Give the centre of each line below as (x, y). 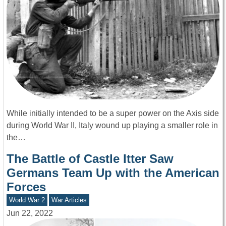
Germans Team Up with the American (113, 173)
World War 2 (27, 200)
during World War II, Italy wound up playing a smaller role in (112, 125)
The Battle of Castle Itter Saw (90, 158)
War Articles (69, 200)
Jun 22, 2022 (30, 213)
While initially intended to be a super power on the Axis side (113, 113)
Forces (26, 187)
